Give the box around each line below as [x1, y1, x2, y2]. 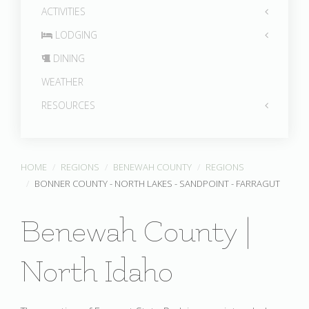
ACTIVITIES [41, 5, 86, 18]
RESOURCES [41, 99, 95, 112]
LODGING [52, 28, 97, 41]
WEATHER [41, 75, 83, 88]
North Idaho [21, 255, 173, 289]
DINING [50, 52, 85, 65]
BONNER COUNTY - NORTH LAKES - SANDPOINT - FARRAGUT [34, 177, 280, 190]
